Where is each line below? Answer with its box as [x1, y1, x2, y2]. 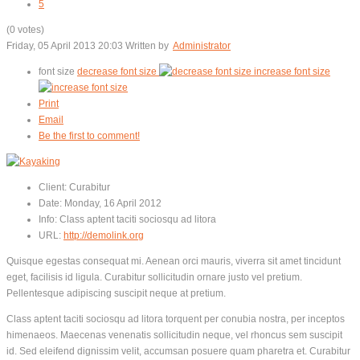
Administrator [173, 39, 231, 51]
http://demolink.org [63, 229, 144, 241]
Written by [125, 39, 173, 51]
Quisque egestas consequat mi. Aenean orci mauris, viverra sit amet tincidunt [6, 255, 341, 267]
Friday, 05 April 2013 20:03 [6, 39, 123, 51]
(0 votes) [6, 23, 44, 35]
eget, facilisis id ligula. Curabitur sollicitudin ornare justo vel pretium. [6, 271, 302, 283]
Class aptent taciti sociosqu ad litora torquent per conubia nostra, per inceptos [6, 313, 345, 325]
